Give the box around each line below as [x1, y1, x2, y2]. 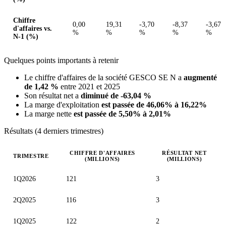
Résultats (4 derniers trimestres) [4, 126, 103, 135]
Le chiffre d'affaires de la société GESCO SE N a [24, 73, 184, 82]
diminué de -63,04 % [81, 91, 151, 100]
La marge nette [24, 109, 74, 118]
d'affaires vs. [13, 24, 52, 32]
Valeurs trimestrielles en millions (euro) [5, 167, 128, 176]
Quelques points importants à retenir [4, 55, 119, 65]
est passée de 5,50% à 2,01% [74, 109, 171, 118]
